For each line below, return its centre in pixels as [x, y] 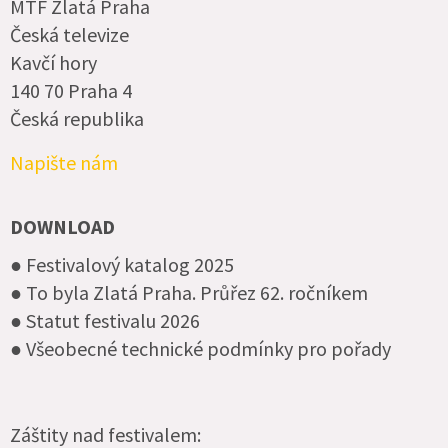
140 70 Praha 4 [71, 90]
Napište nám [64, 162]
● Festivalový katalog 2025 [122, 264]
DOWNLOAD [62, 226]
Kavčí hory [53, 62]
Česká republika [77, 118]
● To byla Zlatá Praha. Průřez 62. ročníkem [189, 292]
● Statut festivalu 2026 [105, 320]
